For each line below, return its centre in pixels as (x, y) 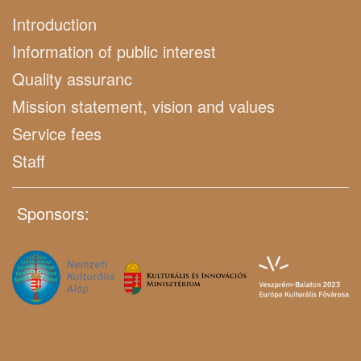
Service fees (57, 133)
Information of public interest (114, 51)
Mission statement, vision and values (143, 106)
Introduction (54, 23)
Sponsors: (51, 213)
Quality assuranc (72, 78)
